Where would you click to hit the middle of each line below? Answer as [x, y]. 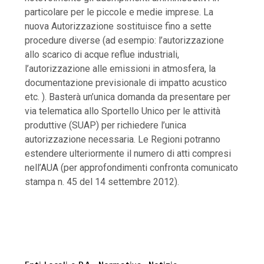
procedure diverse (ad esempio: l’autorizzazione [125, 41]
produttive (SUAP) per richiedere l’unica [106, 126]
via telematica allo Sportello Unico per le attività [123, 111]
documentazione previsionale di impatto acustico [126, 83]
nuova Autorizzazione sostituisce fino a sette [118, 27]
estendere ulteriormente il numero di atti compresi [128, 154]
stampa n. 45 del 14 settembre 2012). [102, 182]
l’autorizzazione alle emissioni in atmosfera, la [121, 69]
